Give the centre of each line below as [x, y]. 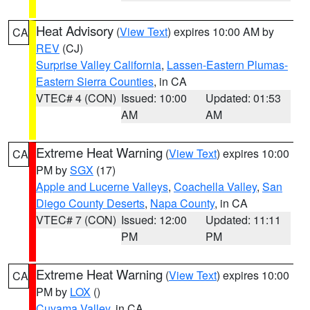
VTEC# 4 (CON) [76, 98]
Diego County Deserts [90, 203]
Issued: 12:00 [154, 220]
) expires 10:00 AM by [221, 31]
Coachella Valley [215, 186]
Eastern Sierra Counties [95, 81]
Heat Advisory [75, 30]
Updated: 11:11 [244, 220]
